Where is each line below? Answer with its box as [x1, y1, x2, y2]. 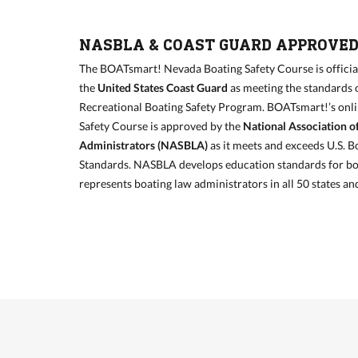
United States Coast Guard [97, 80, 228, 94]
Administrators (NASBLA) [78, 137, 208, 152]
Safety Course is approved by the [78, 118, 243, 133]
